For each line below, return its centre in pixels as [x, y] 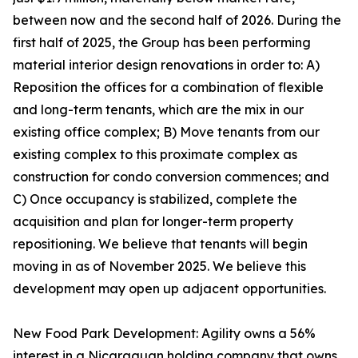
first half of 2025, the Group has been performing [162, 42]
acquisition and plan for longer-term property [153, 221]
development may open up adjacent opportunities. [169, 288]
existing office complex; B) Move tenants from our [166, 132]
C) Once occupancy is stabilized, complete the [155, 199]
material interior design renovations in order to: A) [166, 65]
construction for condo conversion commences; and [171, 177]
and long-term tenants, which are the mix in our [158, 109]
